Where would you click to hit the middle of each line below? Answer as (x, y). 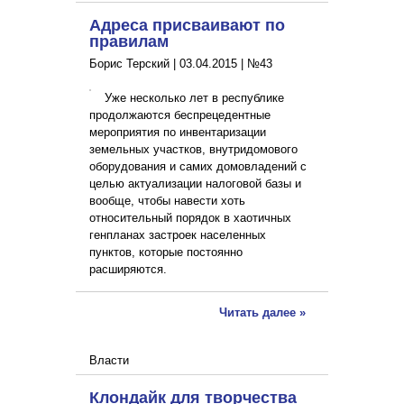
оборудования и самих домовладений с (198, 167)
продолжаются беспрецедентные (180, 115)
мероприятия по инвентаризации (178, 133)
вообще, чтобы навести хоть (167, 201)
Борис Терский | (134, 64)
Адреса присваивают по (187, 25)
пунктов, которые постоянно (166, 252)
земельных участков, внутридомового (193, 150)
